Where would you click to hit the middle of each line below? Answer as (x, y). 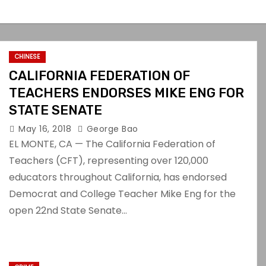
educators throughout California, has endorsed (118, 177)
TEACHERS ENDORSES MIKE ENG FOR (126, 93)
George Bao (111, 129)
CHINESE (27, 57)
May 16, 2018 (46, 129)
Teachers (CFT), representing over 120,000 (109, 161)
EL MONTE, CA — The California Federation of (112, 144)
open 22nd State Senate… (68, 210)
